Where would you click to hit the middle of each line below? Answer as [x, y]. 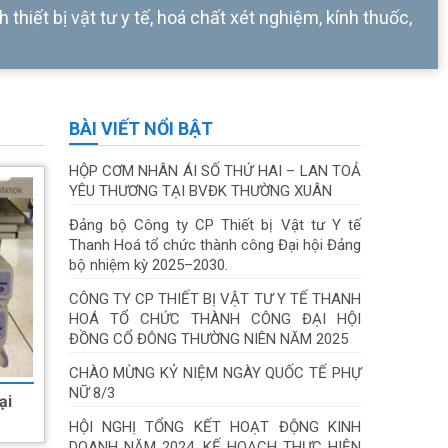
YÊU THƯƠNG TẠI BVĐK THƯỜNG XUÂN [200, 190]
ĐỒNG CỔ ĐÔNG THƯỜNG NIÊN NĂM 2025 [208, 338]
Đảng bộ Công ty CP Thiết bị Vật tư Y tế [214, 224]
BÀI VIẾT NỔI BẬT [140, 128]
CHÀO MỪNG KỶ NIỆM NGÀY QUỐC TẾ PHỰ [214, 372]
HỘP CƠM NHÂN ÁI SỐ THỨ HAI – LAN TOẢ [214, 170]
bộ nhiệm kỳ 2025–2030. [148, 264]
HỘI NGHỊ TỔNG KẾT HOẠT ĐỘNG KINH [214, 426]
